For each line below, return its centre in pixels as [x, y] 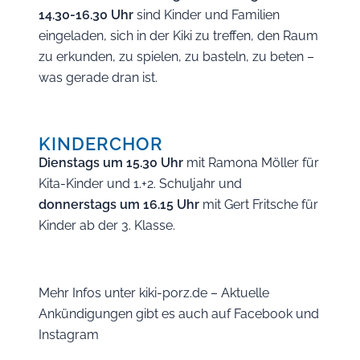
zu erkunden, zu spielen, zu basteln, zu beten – [176, 57]
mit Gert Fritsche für [259, 205]
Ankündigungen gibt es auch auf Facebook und [179, 314]
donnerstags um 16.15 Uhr [119, 205]
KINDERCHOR [101, 144]
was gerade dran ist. [98, 78]
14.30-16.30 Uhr [86, 15]
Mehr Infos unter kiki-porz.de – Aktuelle [154, 293]
